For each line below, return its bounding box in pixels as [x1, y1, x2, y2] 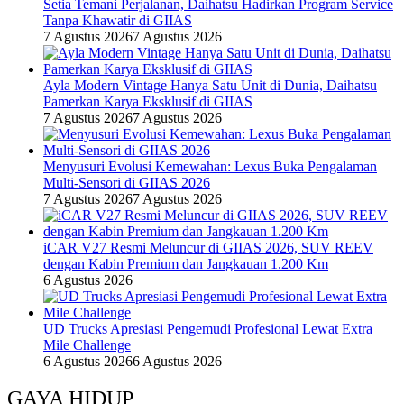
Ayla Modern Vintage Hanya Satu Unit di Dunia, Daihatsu [43, 77, 377, 93]
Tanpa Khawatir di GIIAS [43, 12, 192, 28]
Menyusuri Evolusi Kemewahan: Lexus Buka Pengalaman [43, 158, 377, 174]
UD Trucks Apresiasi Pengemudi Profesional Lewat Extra [43, 320, 372, 336]
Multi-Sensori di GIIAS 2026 [43, 174, 210, 190]
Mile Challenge [43, 336, 131, 353]
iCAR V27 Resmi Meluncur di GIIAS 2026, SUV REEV [43, 239, 373, 255]
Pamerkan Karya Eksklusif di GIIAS [43, 93, 252, 109]
